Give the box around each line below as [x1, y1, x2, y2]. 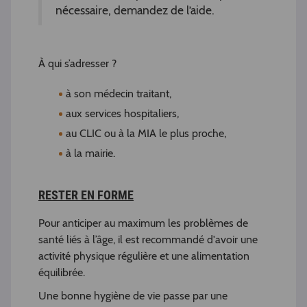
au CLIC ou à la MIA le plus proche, [66, 127, 226, 140]
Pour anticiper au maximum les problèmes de [38, 217, 248, 230]
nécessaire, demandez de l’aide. [56, 3, 214, 18]
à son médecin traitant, [66, 87, 171, 101]
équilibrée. [38, 266, 85, 280]
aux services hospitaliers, [66, 107, 179, 121]
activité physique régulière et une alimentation [38, 249, 249, 263]
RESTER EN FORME [38, 188, 134, 203]
